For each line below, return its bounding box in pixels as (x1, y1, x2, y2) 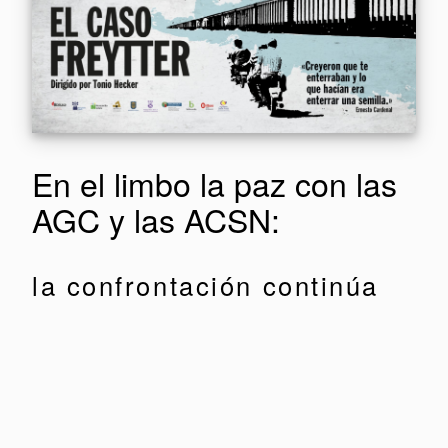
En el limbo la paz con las (32, 160, 397, 207)
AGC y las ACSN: (32, 196, 280, 243)
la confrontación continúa (32, 267, 379, 304)
